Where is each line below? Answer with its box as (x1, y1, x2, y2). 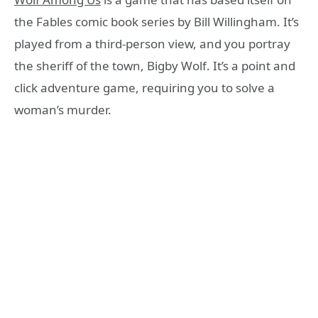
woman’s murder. (14, 101, 111, 118)
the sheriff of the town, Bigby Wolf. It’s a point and (14, 57, 295, 74)
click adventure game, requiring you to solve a (14, 79, 275, 96)
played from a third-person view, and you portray (14, 35, 290, 52)
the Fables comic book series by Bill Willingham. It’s (14, 13, 299, 30)
